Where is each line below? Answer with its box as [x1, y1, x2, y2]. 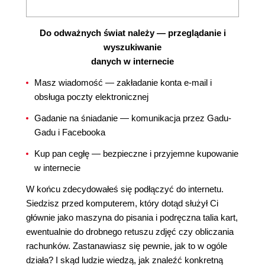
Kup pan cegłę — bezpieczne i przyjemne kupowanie [34, 148, 238, 159]
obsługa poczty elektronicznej [34, 92, 148, 102]
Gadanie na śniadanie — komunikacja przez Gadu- [34, 113, 231, 123]
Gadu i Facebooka [34, 127, 105, 137]
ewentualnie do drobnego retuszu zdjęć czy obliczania [26, 227, 234, 237]
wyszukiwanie [104, 42, 161, 52]
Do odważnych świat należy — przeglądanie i [39, 28, 226, 38]
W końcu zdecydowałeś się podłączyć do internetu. [26, 184, 224, 194]
